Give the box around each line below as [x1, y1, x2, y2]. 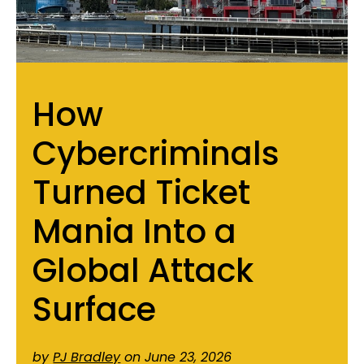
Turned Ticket [32, 170, 251, 216]
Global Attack [32, 248, 254, 294]
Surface [32, 287, 157, 333]
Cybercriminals [32, 131, 280, 177]
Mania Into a [32, 209, 237, 255]
